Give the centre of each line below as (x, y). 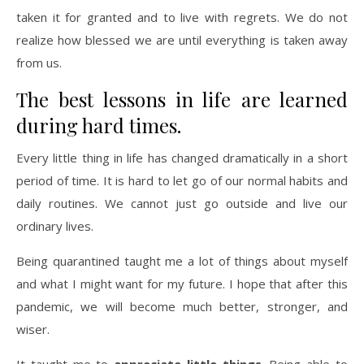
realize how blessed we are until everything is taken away (182, 40)
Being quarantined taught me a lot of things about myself (182, 261)
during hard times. (99, 125)
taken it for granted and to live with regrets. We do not (182, 17)
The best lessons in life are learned (182, 99)
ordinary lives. (55, 226)
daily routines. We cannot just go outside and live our (182, 203)
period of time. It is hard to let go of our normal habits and (182, 180)
